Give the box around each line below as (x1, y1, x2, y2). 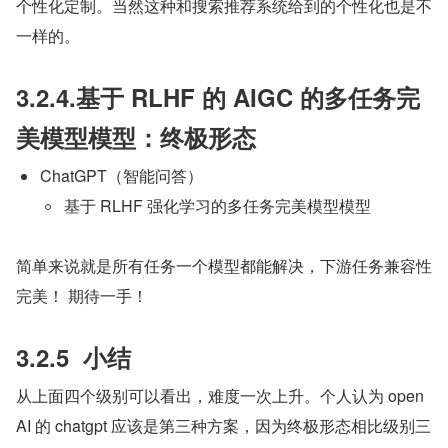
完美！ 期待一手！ (16, 284, 148, 308)
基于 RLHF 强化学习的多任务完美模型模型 (64, 194, 371, 218)
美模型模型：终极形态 (16, 120, 256, 155)
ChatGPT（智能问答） (40, 164, 203, 188)
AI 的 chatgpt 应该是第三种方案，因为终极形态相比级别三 (16, 414, 431, 438)
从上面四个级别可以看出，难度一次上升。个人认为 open (16, 384, 424, 408)
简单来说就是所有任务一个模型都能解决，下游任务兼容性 (16, 254, 432, 278)
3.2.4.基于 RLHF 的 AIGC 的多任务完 (16, 80, 420, 115)
